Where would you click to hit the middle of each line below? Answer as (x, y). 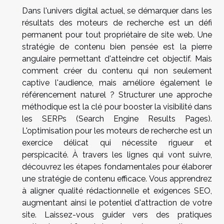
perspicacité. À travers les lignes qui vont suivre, (117, 155)
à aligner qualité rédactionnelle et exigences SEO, (117, 191)
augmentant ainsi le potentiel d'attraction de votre (117, 203)
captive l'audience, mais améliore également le (117, 83)
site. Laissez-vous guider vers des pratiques (117, 215)
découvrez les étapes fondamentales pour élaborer (117, 167)
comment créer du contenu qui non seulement (117, 71)
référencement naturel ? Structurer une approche (117, 95)
